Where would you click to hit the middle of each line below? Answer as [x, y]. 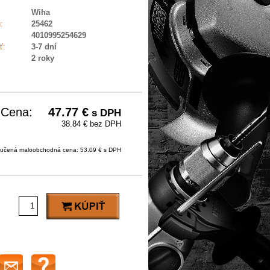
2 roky [43, 58]
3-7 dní [44, 47]
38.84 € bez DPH [91, 124]
